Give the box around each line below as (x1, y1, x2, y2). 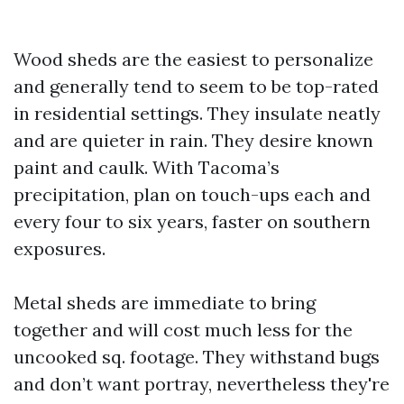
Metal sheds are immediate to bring (14, 290, 316, 314)
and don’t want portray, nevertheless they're (14, 372, 390, 395)
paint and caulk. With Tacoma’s (14, 155, 280, 179)
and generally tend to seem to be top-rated (14, 74, 379, 97)
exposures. (14, 236, 106, 260)
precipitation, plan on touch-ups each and (14, 182, 371, 206)
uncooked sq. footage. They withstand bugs (14, 344, 380, 368)
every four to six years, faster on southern (14, 209, 371, 233)
